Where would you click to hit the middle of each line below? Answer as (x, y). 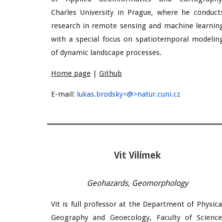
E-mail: (64, 94)
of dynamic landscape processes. (107, 53)
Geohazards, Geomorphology (137, 183)
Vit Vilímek (137, 155)
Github (110, 73)
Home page (71, 73)
